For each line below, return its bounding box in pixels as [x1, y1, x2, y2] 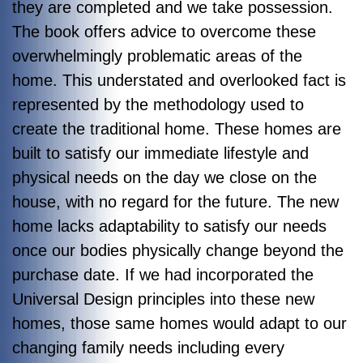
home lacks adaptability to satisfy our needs [12, 216, 327, 235]
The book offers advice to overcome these [12, 22, 316, 41]
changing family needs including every [12, 338, 284, 357]
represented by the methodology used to [12, 95, 304, 113]
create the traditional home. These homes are [12, 119, 341, 138]
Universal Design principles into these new [12, 289, 314, 308]
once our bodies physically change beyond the [12, 241, 344, 259]
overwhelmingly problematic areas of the [12, 46, 302, 65]
